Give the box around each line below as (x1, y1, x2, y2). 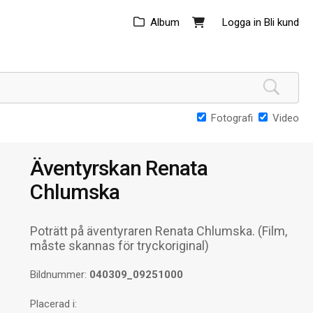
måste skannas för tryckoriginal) (30, 238, 210, 253)
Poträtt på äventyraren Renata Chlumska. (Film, (30, 224, 288, 238)
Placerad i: (30, 298, 78, 310)
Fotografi (208, 112, 256, 124)
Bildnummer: (30, 268, 90, 281)
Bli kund (264, 16, 299, 29)
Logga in (222, 16, 261, 29)
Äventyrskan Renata (30, 156, 208, 180)
